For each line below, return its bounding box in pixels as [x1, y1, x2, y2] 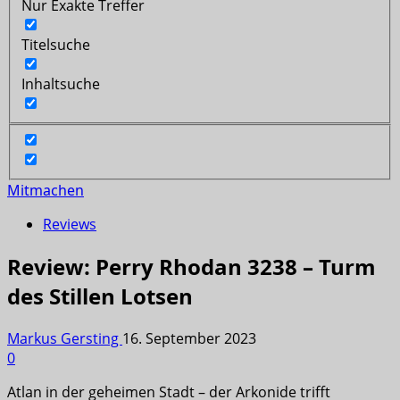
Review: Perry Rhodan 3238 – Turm [7, 252, 376, 282]
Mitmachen [7, 180, 84, 201]
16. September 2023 [122, 329, 256, 349]
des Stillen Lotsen [7, 281, 193, 312]
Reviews [43, 214, 96, 235]
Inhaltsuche [21, 73, 100, 94]
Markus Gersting [7, 329, 122, 349]
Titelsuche [21, 34, 90, 54]
